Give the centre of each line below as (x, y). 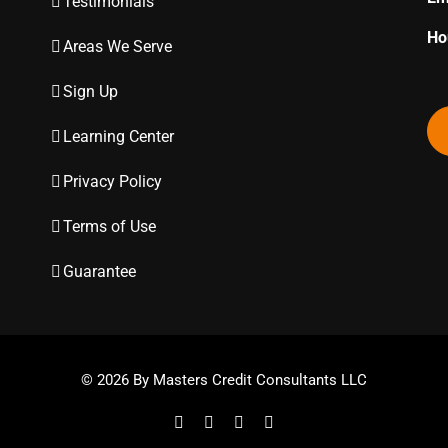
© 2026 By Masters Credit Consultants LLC (224, 380)
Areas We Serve (117, 46)
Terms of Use (109, 226)
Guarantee (99, 271)
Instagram (274, 421)
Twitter (235, 421)
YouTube (302, 421)
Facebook (214, 421)
